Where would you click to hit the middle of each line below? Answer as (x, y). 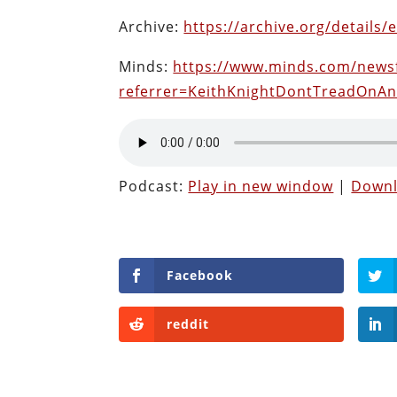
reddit (188, 324)
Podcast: (154, 186)
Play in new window (261, 186)
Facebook (200, 275)
